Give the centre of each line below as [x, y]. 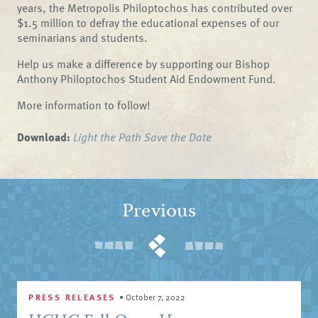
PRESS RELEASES [74, 297]
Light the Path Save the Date [143, 137]
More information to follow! [84, 105]
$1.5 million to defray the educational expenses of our [148, 23]
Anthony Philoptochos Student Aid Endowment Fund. [147, 79]
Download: [44, 137]
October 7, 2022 [156, 297]
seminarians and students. [83, 38]
